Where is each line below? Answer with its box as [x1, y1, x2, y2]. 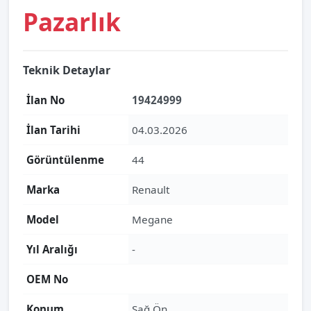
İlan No [26, 93, 65, 107]
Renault [132, 183, 169, 196]
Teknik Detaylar [23, 62, 110, 78]
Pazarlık [23, 5, 121, 38]
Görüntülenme [26, 153, 104, 167]
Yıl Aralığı [26, 242, 78, 256]
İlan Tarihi [26, 123, 81, 137]
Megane [132, 212, 173, 226]
